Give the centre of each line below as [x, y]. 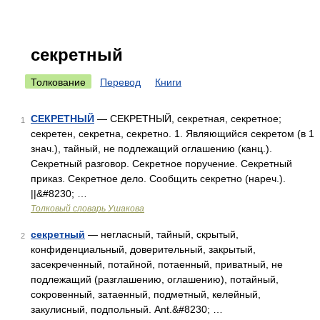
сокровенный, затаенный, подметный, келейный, [146, 294]
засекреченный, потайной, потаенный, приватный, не [157, 264]
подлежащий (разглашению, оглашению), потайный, [155, 279]
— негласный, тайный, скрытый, [162, 234]
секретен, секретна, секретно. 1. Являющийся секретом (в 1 [172, 134]
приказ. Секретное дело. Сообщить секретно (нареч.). [158, 179]
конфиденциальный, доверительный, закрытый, [143, 249]
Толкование [58, 82]
